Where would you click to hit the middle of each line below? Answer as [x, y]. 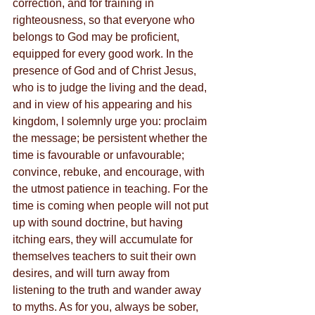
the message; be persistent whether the [111, 138]
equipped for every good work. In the [104, 54]
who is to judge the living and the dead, [111, 88]
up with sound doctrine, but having [99, 223]
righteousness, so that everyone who [105, 20]
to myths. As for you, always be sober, [107, 307]
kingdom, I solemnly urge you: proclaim [111, 121]
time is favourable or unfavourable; [100, 155]
